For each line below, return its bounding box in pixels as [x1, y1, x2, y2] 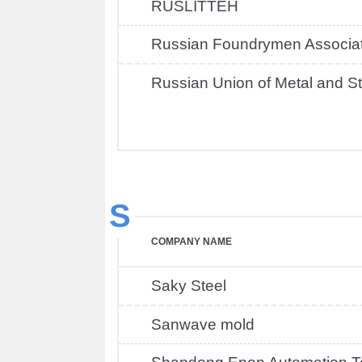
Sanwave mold [151, 316, 255, 333]
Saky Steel [151, 277, 226, 294]
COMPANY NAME [151, 236, 232, 247]
